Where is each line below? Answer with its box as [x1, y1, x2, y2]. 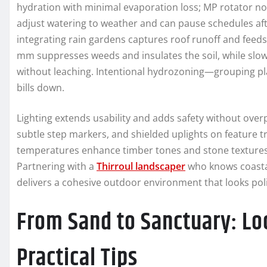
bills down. [17, 81, 64, 95]
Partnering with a [17, 160, 97, 173]
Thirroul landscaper [97, 160, 185, 173]
